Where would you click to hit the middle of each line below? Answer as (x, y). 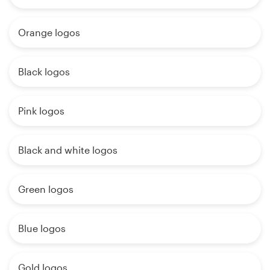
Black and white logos (68, 149)
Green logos (46, 189)
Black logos (44, 71)
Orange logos (49, 32)
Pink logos (41, 110)
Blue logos (42, 228)
